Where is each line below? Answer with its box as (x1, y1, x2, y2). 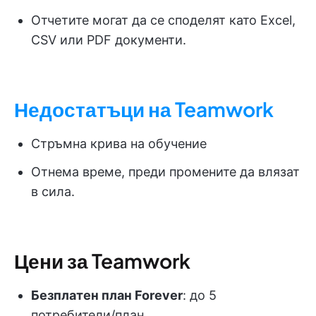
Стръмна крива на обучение (31, 136, 207, 152)
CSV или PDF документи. (31, 32, 186, 48)
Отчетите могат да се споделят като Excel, (31, 13, 296, 28)
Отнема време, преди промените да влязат (31, 164, 300, 180)
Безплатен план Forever (31, 288, 183, 303)
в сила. (31, 184, 75, 200)
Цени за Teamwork (14, 248, 190, 274)
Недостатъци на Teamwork (14, 97, 274, 122)
